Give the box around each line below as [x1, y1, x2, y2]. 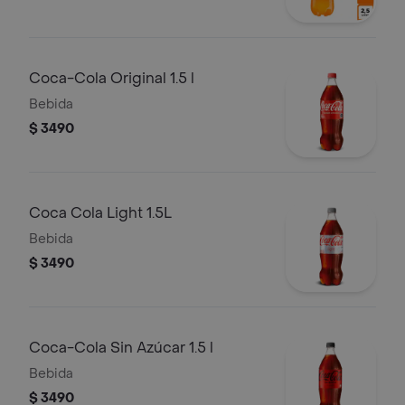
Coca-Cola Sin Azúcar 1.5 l [29, 338, 213, 357]
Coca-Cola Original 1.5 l [29, 69, 194, 88]
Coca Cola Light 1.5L [29, 203, 172, 222]
